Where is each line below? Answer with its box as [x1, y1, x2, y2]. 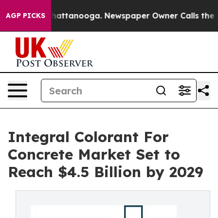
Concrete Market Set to [8, 145, 180, 163]
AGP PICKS [6, 11, 45, 20]
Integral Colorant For [8, 127, 169, 146]
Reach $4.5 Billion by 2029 [8, 163, 203, 181]
